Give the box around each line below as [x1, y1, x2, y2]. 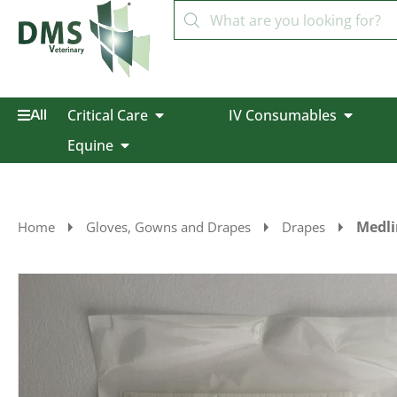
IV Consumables [228, 105, 337, 125]
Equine [66, 136, 113, 155]
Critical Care [66, 105, 148, 125]
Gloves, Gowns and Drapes [86, 218, 251, 236]
